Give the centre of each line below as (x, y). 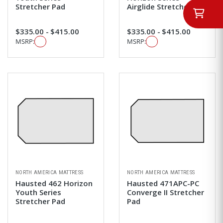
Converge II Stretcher (166, 192)
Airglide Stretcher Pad (167, 6)
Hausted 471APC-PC (163, 183)
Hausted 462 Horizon (54, 183)
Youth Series (38, 192)
